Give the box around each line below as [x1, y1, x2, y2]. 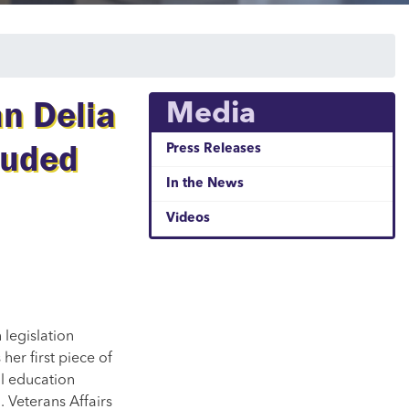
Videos [166, 212, 210, 226]
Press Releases [166, 142, 261, 157]
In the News [166, 177, 244, 192]
